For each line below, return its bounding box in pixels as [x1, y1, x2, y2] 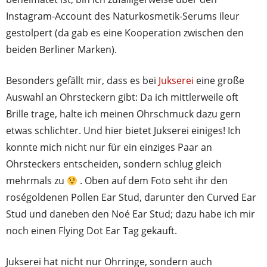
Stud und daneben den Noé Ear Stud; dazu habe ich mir [6, 207, 255, 221]
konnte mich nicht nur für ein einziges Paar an [6, 141, 212, 154]
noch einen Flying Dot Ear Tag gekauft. [6, 224, 177, 238]
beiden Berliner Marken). [6, 43, 117, 57]
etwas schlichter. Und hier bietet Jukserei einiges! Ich [6, 124, 241, 138]
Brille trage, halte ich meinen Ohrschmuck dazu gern [6, 107, 241, 121]
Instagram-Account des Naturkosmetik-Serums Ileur [6, 10, 240, 23]
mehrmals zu [6, 174, 67, 188]
